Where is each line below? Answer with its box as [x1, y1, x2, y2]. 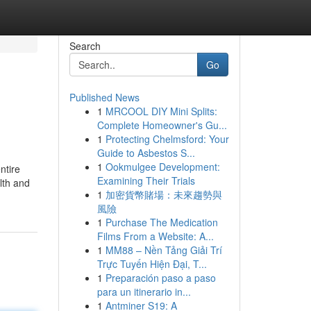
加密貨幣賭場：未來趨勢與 [105, 187, 222, 201]
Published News [69, 90, 140, 104]
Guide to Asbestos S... [96, 146, 195, 160]
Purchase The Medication [105, 215, 218, 229]
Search [69, 39, 101, 53]
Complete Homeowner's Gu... [96, 118, 227, 132]
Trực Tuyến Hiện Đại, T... [96, 257, 207, 271]
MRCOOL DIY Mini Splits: [105, 104, 217, 118]
